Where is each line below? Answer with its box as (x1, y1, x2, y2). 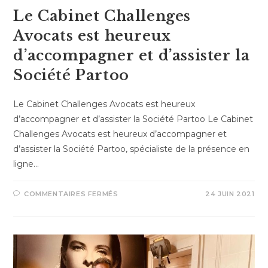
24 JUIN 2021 (205, 189, 255, 198)
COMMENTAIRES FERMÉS (24, 189, 118, 198)
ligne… (13, 158, 39, 169)
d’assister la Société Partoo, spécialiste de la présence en (13, 143, 250, 154)
